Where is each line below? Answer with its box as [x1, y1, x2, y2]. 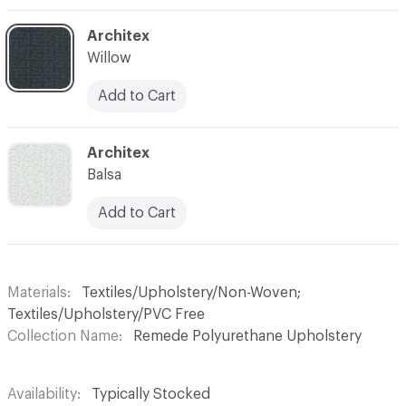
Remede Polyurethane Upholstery [133, 328, 362, 343]
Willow [87, 50, 131, 65]
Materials [7, 285, 67, 300]
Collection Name [7, 328, 119, 343]
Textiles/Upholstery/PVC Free [7, 306, 205, 322]
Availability [7, 386, 77, 401]
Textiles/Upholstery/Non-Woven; [82, 285, 301, 300]
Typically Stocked [92, 386, 210, 401]
